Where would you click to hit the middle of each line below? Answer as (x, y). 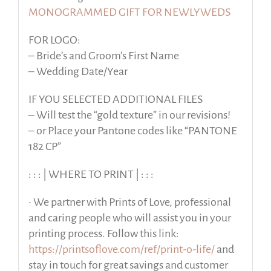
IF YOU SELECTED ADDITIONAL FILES (115, 100)
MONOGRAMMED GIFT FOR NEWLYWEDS (129, 12)
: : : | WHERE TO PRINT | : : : (91, 175)
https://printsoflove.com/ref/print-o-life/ (121, 250)
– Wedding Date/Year (78, 72)
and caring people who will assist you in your (129, 218)
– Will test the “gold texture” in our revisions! (129, 115)
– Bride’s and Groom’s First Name (103, 56)
